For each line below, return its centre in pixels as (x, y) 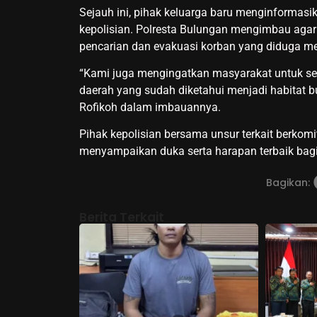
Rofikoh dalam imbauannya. (150, 107)
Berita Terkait (122, 217)
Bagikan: (288, 182)
